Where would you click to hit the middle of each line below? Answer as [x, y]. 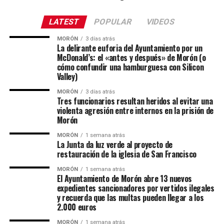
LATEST [64, 22]
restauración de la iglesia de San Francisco [126, 154]
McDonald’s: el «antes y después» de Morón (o [131, 58]
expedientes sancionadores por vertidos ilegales [135, 188]
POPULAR [113, 22]
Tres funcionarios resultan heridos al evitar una [135, 101]
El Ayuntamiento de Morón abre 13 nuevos [124, 179]
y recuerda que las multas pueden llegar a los [130, 198]
